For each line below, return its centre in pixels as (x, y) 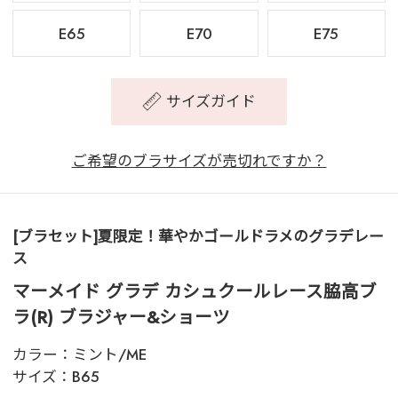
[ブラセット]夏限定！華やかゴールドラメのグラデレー (198, 236)
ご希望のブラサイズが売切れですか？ (199, 161)
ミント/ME (110, 355)
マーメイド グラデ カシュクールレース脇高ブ (195, 291)
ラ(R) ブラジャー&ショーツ (121, 317)
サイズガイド (211, 102)
